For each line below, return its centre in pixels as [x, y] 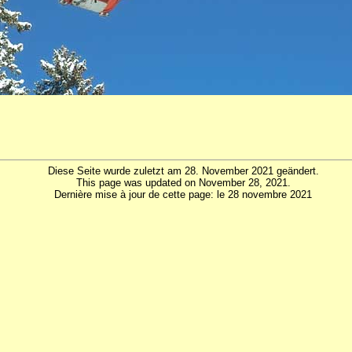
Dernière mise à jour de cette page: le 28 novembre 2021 [183, 195]
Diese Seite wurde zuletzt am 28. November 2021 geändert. [183, 171]
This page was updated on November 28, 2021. [183, 183]
